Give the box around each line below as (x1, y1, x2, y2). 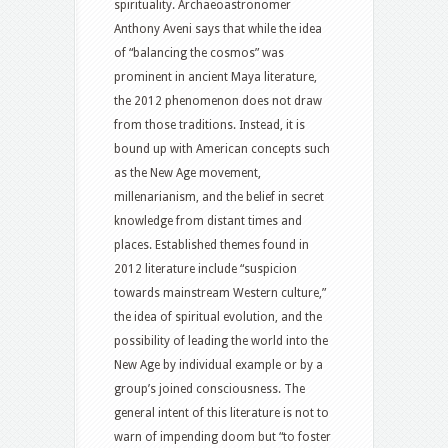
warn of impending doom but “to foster (114, 430, 331, 445)
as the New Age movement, (114, 166, 261, 181)
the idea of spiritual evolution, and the (114, 310, 322, 325)
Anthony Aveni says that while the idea (114, 22, 322, 37)
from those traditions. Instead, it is (114, 118, 305, 133)
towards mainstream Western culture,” (114, 286, 326, 301)
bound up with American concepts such (114, 142, 330, 157)
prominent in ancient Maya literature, (114, 70, 317, 85)
